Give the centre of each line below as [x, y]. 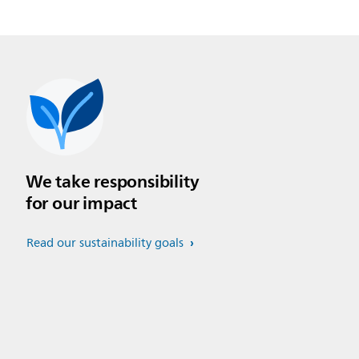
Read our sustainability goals [106, 243]
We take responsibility [112, 181]
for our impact [81, 203]
